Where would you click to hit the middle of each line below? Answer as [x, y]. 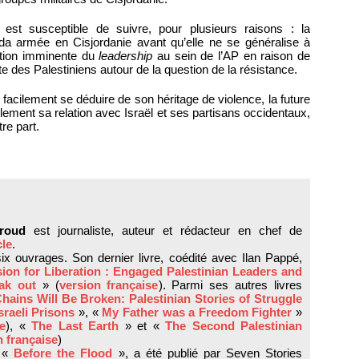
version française [109, 285]
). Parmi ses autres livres [230, 285]
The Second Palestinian [234, 326]
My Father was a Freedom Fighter [197, 313]
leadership [126, 56]
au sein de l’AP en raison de [232, 56]
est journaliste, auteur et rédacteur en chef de [164, 231]
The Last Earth [75, 326]
